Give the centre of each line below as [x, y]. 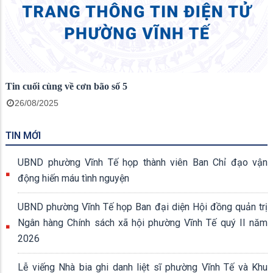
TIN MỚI [23, 136]
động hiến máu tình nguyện [73, 178]
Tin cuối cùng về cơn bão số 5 [66, 86]
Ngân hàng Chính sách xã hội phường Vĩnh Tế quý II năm [143, 223]
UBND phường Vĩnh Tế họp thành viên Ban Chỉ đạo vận [143, 162]
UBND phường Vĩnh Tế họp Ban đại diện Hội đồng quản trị [143, 207]
